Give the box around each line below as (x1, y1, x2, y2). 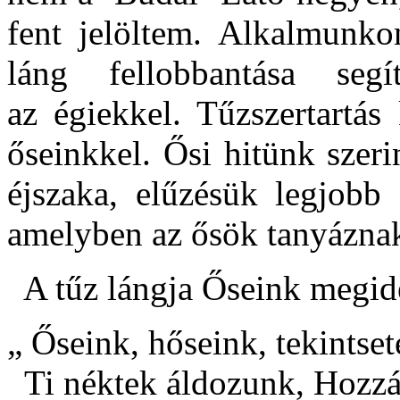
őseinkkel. (7, 133, 151, 172)
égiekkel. (54, 93, 197, 132)
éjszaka (7, 173, 109, 212)
